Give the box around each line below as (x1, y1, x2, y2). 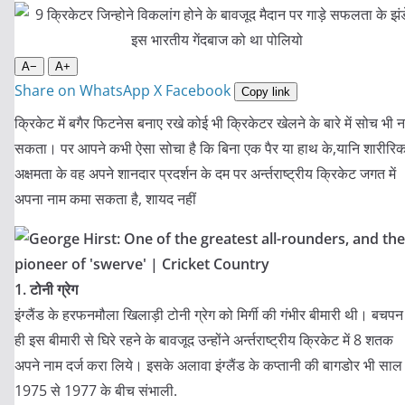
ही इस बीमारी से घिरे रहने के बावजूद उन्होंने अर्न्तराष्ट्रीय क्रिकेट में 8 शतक (14, 330, 393, 350)
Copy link (241, 85, 290, 99)
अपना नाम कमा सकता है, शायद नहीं (14, 189, 196, 209)
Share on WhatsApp (14, 80, 150, 100)
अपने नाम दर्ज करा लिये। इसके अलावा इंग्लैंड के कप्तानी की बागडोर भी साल (14, 355, 402, 375)
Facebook (165, 80, 231, 100)
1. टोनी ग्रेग (14, 279, 78, 299)
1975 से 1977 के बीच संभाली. (14, 381, 177, 400)
